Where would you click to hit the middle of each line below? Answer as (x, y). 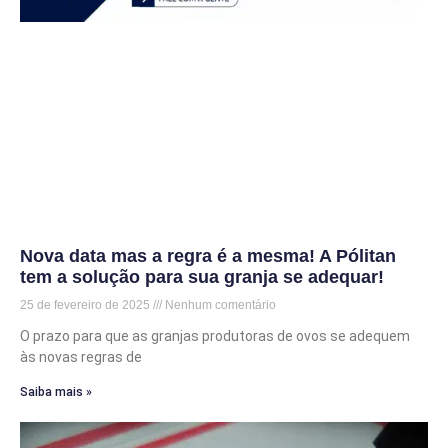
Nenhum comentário (219, 305)
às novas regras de (81, 357)
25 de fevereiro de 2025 (86, 305)
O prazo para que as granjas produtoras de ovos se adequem (215, 336)
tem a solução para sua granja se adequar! (202, 277)
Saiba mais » (56, 392)
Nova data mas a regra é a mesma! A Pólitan (208, 256)
